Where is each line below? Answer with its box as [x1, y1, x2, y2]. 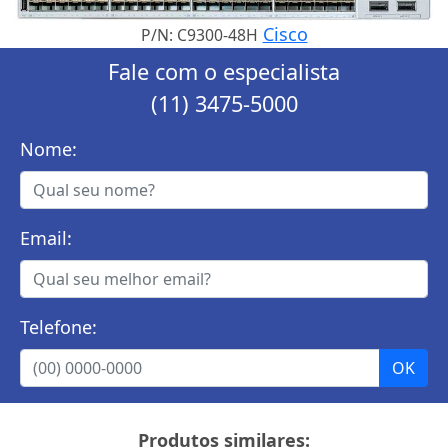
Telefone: [20, 314, 97, 339]
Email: [20, 225, 72, 250]
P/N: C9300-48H [140, 23, 258, 46]
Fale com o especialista [108, 56, 340, 86]
